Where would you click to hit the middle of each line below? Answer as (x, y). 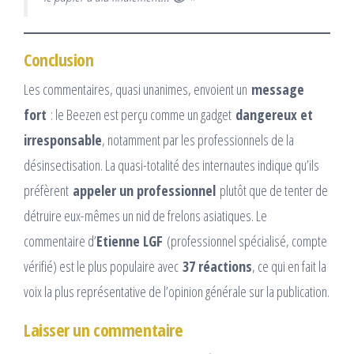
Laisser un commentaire (104, 329)
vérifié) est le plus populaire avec (103, 266)
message (278, 89)
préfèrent (48, 190)
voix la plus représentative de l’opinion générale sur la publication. (177, 291)
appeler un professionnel (144, 190)
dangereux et (274, 114)
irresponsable (63, 139)
